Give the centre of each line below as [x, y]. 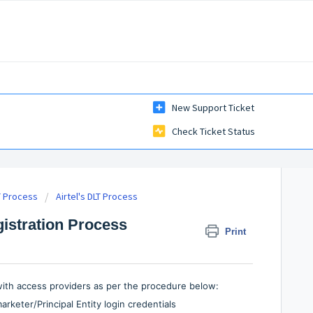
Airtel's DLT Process [97, 197]
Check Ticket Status [213, 132]
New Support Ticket [213, 108]
